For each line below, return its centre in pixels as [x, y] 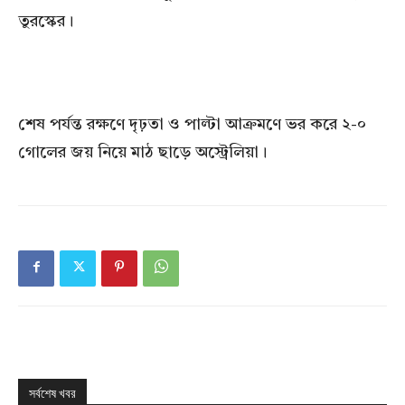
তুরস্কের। [46, 22]
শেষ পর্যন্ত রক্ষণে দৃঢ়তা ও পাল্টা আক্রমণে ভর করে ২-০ [192, 125]
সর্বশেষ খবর [52, 394]
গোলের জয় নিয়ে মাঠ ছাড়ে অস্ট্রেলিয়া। [142, 153]
